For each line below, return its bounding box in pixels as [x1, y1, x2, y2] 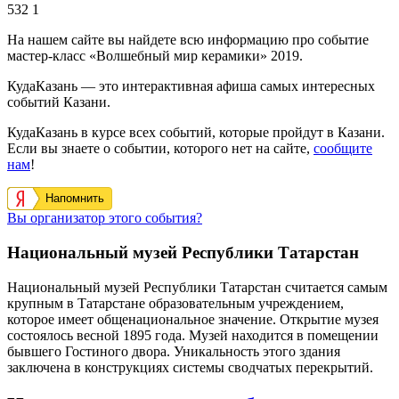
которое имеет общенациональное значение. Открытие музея [7, 311, 379, 327]
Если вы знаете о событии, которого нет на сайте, [7, 141, 313, 157]
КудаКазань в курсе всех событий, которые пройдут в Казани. [7, 125, 385, 141]
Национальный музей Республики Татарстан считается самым [7, 279, 387, 295]
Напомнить [45, 191, 104, 206]
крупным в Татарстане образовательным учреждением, [7, 295, 344, 311]
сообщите [313, 141, 372, 157]
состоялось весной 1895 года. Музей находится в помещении [7, 327, 379, 343]
